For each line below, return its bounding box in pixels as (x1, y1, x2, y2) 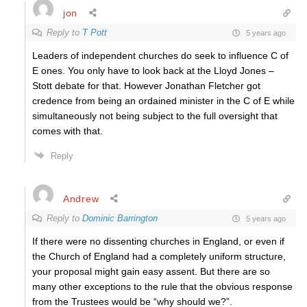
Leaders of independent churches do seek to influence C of (32, 50, 288, 61)
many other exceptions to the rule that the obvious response (32, 281, 293, 292)
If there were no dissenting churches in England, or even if (32, 236, 284, 247)
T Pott (82, 27, 107, 38)
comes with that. (32, 125, 103, 136)
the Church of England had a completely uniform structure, (32, 251, 286, 262)
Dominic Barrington (82, 213, 158, 223)
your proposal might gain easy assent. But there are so (32, 266, 270, 277)
